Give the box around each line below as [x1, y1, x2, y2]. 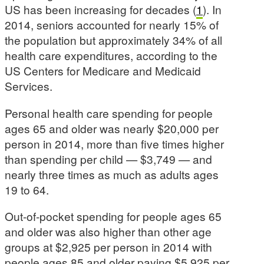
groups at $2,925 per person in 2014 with [5, 238, 212, 255]
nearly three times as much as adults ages [5, 166, 219, 182]
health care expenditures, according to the [5, 47, 217, 64]
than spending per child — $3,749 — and [5, 150, 212, 167]
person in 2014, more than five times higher [5, 135, 224, 151]
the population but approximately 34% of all [5, 32, 222, 48]
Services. [5, 78, 52, 94]
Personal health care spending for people [5, 104, 213, 121]
